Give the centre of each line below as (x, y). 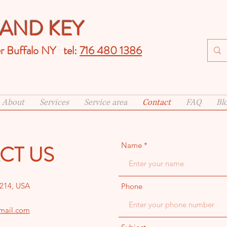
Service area (106, 102)
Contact (157, 102)
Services (54, 102)
